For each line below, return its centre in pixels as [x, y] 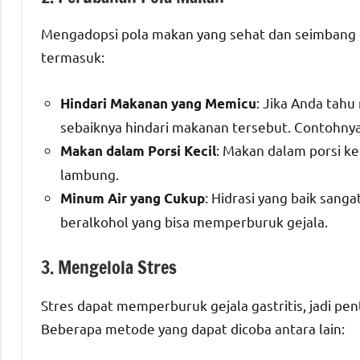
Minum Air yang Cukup [133, 198]
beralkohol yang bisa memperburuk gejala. [194, 222]
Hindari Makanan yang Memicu [158, 104]
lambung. [90, 174]
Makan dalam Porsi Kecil [138, 151]
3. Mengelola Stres [109, 268]
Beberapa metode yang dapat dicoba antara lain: [193, 328]
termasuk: [73, 57]
